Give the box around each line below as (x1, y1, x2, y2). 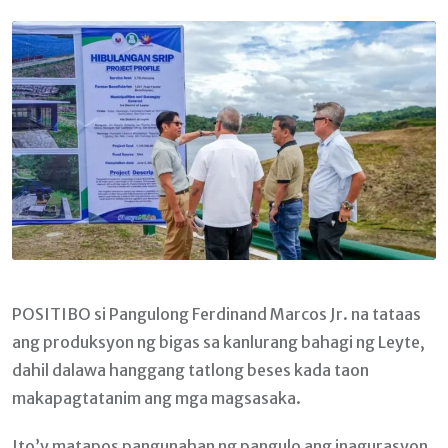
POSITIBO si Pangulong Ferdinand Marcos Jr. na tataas (12, 303, 421, 324)
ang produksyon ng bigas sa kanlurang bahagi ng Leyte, (12, 331, 425, 352)
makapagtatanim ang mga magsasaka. (12, 387, 301, 408)
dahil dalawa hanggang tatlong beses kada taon (12, 359, 369, 380)
